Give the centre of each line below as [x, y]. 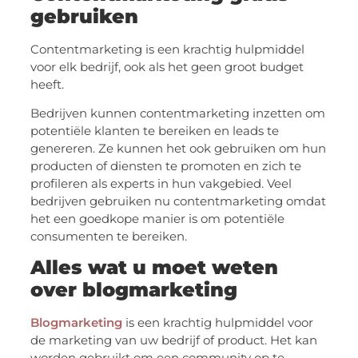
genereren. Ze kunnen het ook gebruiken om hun [179, 148]
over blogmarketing [134, 290]
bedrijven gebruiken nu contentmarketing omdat [179, 201]
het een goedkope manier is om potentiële [158, 218]
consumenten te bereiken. [109, 236]
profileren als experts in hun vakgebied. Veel [161, 183]
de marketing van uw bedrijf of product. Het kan [174, 340]
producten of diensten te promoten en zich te [166, 165]
